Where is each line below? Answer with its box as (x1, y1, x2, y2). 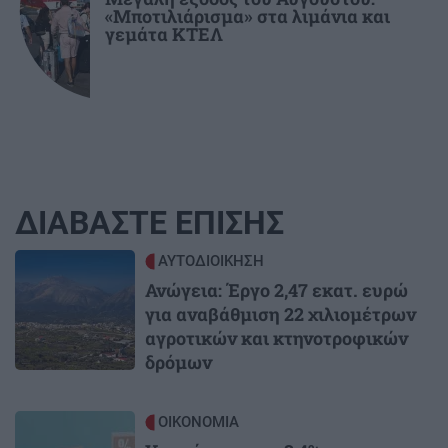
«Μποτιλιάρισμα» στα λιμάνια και (105, 3, 390, 28)
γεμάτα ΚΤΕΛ (105, 21, 223, 46)
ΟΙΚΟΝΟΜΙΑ (158, 412, 239, 431)
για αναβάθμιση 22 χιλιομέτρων (145, 301, 416, 326)
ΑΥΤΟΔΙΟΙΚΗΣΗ (158, 251, 264, 270)
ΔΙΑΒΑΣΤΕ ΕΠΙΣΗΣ (15, 203, 284, 242)
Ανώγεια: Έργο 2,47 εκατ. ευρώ (145, 277, 408, 302)
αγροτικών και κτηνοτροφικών (145, 325, 408, 350)
